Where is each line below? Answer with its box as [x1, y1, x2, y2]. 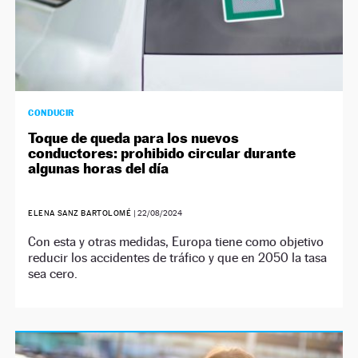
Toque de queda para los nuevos [28, 129, 240, 146]
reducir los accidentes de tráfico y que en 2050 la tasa [28, 249, 328, 265]
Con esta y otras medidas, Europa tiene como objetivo [28, 233, 324, 249]
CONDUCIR [28, 106, 74, 118]
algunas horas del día [28, 159, 169, 177]
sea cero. [28, 265, 78, 281]
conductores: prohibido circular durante [28, 144, 296, 161]
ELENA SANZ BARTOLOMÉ [28, 208, 132, 217]
